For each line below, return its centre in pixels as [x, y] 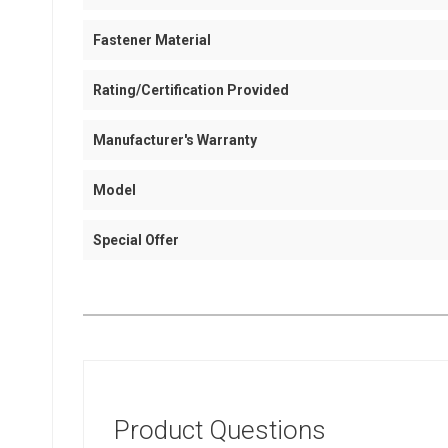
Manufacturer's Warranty [175, 140]
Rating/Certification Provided [191, 90]
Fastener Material [152, 40]
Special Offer [136, 240]
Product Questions [220, 430]
